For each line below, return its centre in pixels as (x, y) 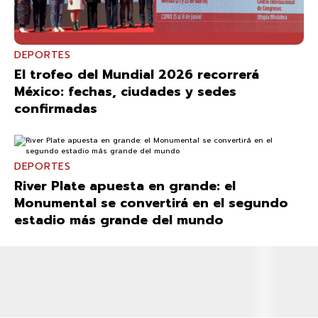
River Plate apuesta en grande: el (125, 186)
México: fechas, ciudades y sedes (125, 91)
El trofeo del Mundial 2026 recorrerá (137, 74)
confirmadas (56, 108)
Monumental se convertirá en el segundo (151, 203)
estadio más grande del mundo (119, 220)
